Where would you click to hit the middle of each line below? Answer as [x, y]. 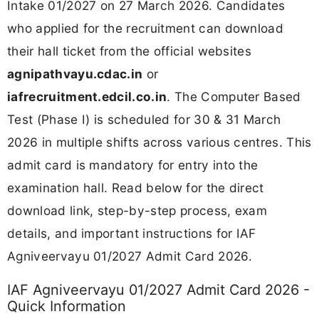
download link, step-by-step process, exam [137, 210]
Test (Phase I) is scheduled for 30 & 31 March [144, 119]
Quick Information [67, 306]
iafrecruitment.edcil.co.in [87, 96]
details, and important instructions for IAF [132, 233]
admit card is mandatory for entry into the [133, 164]
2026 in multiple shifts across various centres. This [159, 142]
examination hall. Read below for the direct [136, 187]
